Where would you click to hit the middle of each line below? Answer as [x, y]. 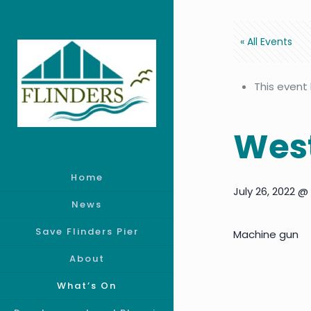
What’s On [87, 286]
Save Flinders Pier [87, 232]
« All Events [267, 42]
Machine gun [266, 234]
